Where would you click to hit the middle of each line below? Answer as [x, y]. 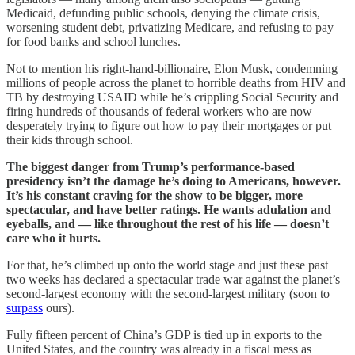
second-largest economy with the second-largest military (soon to [168, 293]
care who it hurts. [53, 238]
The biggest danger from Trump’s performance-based [151, 166]
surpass [25, 307]
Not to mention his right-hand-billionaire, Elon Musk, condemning [172, 68]
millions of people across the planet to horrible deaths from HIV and [176, 82]
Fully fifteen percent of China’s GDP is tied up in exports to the [164, 334]
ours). [59, 307]
